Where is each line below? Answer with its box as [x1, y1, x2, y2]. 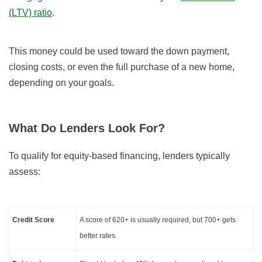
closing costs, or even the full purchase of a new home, [9, 62, 235, 73]
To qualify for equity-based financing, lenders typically [9, 151, 230, 161]
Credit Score [12, 216, 54, 225]
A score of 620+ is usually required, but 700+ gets [80, 216, 236, 225]
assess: [9, 167, 40, 177]
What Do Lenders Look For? [9, 122, 166, 135]
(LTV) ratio [9, 8, 52, 18]
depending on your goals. [9, 78, 114, 88]
